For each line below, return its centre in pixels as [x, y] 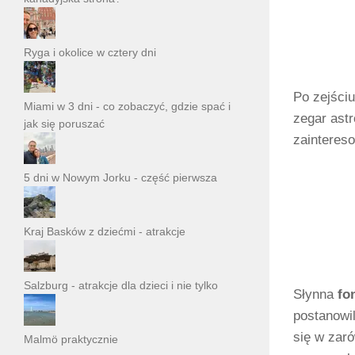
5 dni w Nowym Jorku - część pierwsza [120, 178]
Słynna [315, 294]
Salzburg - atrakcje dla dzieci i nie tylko [121, 286]
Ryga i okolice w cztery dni [90, 53]
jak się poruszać [64, 124]
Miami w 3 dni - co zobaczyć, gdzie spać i [127, 107]
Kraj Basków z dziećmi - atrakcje [105, 232]
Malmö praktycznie [71, 340]
